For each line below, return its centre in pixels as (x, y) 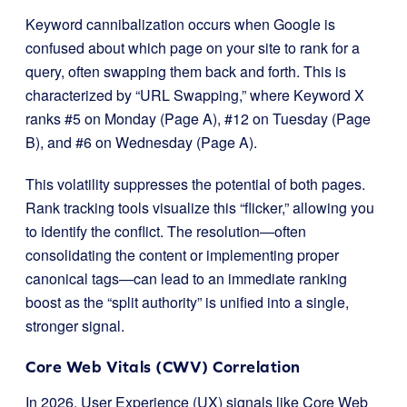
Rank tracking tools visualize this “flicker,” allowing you (200, 208)
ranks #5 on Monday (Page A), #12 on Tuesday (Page (198, 119)
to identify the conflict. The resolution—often (166, 231)
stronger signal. (75, 326)
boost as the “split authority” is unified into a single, (187, 302)
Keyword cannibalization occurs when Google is (180, 24)
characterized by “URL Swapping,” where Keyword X (195, 95)
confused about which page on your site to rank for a (193, 48)
